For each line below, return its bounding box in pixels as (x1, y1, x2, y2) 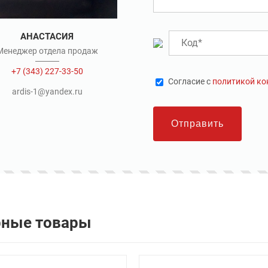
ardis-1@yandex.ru (11, 87, 83, 97)
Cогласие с (168, 77, 213, 87)
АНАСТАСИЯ (20, 31, 74, 42)
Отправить (171, 118, 224, 129)
